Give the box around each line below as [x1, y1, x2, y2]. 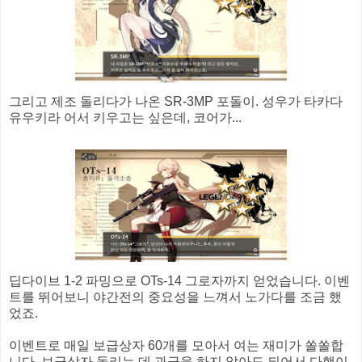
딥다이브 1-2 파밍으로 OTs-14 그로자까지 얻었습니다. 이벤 [9, 273, 350, 288]
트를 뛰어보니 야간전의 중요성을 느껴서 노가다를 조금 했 [9, 289, 342, 304]
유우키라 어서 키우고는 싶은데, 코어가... [9, 110, 242, 124]
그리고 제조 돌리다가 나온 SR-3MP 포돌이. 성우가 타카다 [9, 94, 343, 108]
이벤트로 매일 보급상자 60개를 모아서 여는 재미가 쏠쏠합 [9, 338, 343, 352]
